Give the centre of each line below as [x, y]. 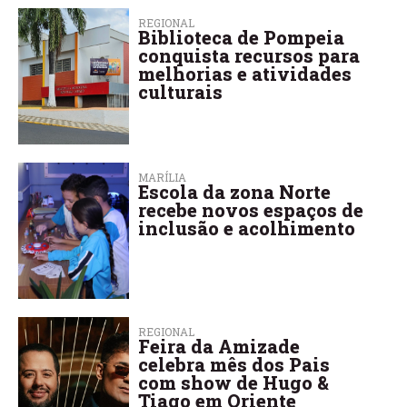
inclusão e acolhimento [247, 228]
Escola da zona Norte [235, 191]
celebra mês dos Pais [234, 364]
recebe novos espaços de [251, 209]
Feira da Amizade [219, 346]
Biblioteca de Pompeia [242, 37]
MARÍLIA [163, 177]
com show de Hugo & [234, 382]
